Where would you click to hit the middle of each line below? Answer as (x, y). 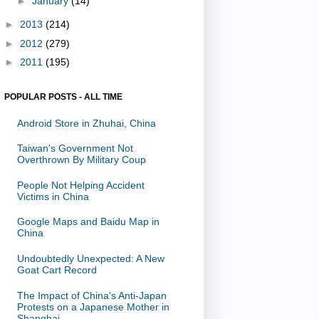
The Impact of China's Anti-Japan (91, 295)
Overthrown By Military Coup (81, 160)
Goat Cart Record (57, 270)
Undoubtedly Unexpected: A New (90, 258)
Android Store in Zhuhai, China (86, 123)
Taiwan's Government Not (75, 148)
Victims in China (53, 196)
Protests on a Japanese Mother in (93, 307)
